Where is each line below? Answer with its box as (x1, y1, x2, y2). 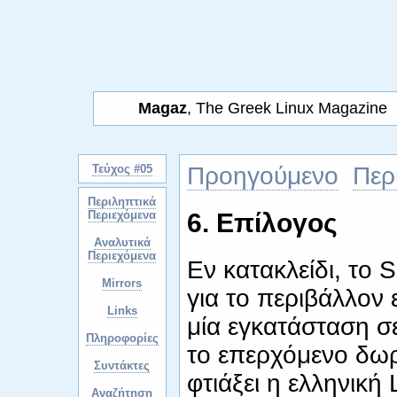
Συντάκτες (94, 359, 150, 372)
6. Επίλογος (186, 208, 338, 237)
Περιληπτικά (88, 195, 156, 208)
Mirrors (102, 276, 142, 290)
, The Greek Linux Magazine (187, 99, 387, 117)
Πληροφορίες (85, 331, 159, 345)
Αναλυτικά (93, 236, 151, 249)
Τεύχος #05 (91, 162, 152, 175)
